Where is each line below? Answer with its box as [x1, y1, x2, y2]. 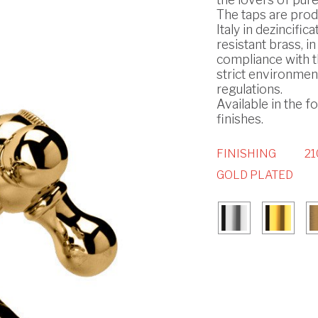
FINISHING [216, 147, 276, 161]
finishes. [216, 111, 263, 127]
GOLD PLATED [216, 168, 293, 182]
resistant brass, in [216, 37, 316, 53]
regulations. [216, 82, 283, 97]
